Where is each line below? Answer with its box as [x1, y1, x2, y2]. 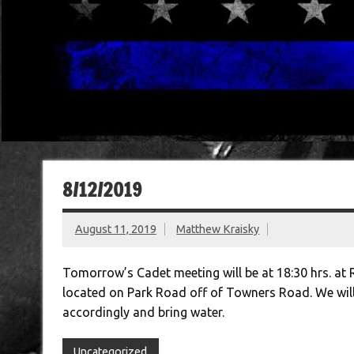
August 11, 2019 [74, 223, 156, 236]
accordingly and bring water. [62, 304, 224, 319]
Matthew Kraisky [176, 223, 260, 236]
